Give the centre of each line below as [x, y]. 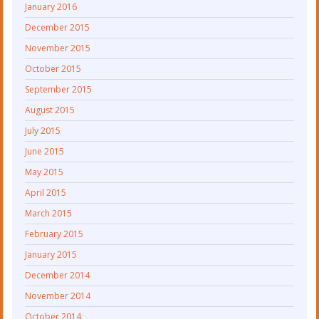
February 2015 [54, 234]
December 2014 [58, 276]
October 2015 [53, 69]
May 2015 [45, 172]
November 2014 [58, 296]
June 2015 [45, 152]
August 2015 [50, 110]
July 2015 [43, 131]
